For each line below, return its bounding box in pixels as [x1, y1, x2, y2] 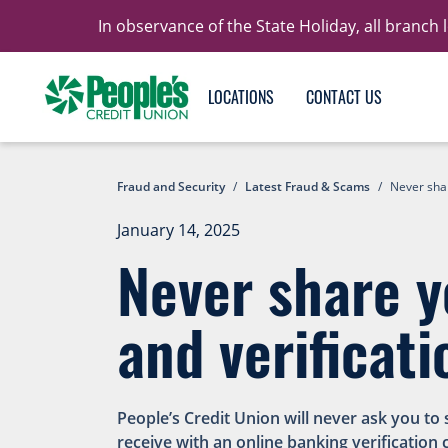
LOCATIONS [208, 85, 274, 109]
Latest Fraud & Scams [245, 178, 370, 195]
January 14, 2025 [117, 219, 240, 241]
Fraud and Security [117, 178, 225, 195]
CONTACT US [306, 85, 382, 109]
